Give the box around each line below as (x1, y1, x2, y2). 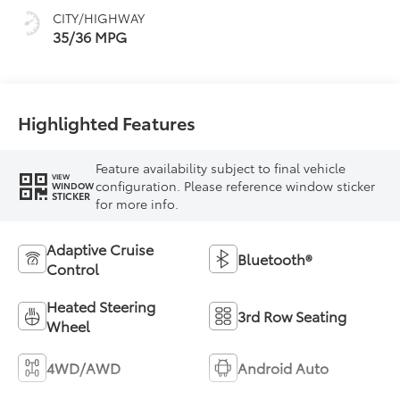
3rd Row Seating (237, 304, 346, 326)
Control (46, 257, 100, 279)
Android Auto (237, 356, 329, 378)
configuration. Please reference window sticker (96, 177, 376, 196)
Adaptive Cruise (46, 237, 154, 259)
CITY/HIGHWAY (53, 8, 146, 27)
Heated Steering (46, 295, 156, 316)
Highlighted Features (18, 110, 196, 136)
